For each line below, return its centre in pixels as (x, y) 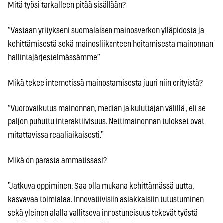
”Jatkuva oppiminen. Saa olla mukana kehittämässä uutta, (101, 186)
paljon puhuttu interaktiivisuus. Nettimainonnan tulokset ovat (106, 121)
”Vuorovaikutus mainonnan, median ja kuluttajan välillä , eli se (107, 108)
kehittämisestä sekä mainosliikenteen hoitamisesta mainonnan (111, 44)
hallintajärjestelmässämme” (54, 57)
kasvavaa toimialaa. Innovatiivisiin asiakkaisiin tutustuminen (106, 199)
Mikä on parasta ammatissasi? (57, 160)
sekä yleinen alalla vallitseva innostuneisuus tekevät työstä (103, 213)
